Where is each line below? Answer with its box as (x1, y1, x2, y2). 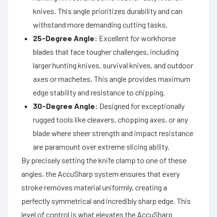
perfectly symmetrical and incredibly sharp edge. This (21, 196, 191, 205)
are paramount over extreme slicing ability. (33, 141, 170, 151)
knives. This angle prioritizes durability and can (33, 6, 183, 15)
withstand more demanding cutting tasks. (33, 19, 168, 29)
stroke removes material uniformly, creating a (21, 182, 167, 192)
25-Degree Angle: (33, 33, 97, 43)
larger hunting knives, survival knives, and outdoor (33, 60, 193, 70)
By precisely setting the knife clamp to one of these (21, 155, 186, 165)
